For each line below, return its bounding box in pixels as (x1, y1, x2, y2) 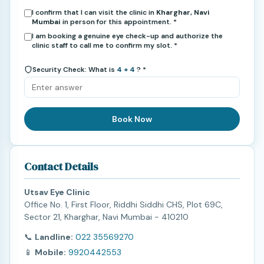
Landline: (35, 231, 73, 242)
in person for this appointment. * (61, 16, 177, 27)
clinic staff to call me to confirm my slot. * (32, 40, 177, 50)
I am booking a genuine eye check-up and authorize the (32, 31, 223, 41)
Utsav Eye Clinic (24, 186, 90, 197)
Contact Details (24, 159, 98, 174)
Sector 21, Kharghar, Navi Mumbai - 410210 (24, 211, 189, 222)
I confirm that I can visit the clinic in (32, 7, 156, 17)
